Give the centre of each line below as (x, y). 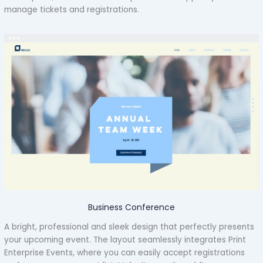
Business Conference (131, 208)
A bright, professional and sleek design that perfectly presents (129, 227)
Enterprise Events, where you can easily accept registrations (125, 252)
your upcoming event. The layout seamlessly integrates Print (125, 240)
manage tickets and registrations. (72, 10)
